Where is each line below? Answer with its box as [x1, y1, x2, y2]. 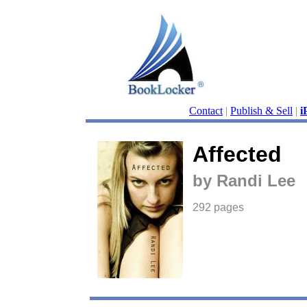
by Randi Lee [192, 171, 295, 190]
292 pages [192, 201, 244, 213]
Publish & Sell [230, 105, 293, 116]
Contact [189, 105, 223, 116]
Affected [192, 142, 282, 167]
